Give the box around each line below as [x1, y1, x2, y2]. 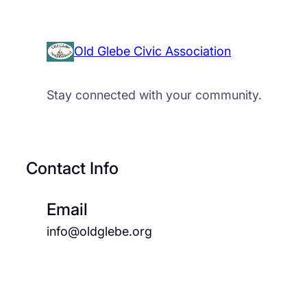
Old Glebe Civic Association [73, 44, 231, 59]
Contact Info [25, 158, 119, 179]
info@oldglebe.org [46, 224, 152, 239]
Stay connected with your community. [46, 88, 262, 103]
